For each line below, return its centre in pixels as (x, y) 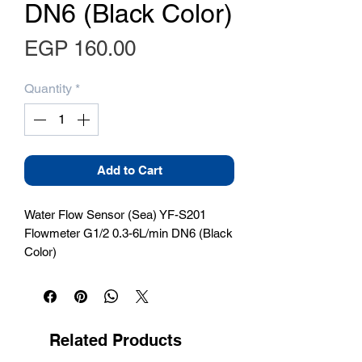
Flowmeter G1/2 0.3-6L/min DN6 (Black (128, 233)
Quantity (48, 88)
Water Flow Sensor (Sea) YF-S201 (115, 214)
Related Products (116, 340)
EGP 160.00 (80, 48)
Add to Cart (129, 170)
